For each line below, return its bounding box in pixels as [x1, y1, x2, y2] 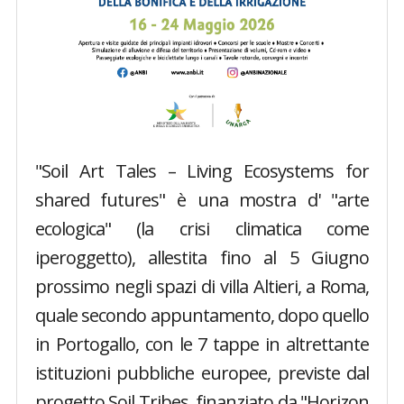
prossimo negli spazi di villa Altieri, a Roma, [34, 274, 370, 299]
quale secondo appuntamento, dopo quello [34, 303, 370, 328]
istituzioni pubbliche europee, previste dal [34, 361, 370, 386]
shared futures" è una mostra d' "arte [34, 188, 370, 213]
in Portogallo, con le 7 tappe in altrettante [34, 332, 370, 357]
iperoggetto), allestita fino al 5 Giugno [34, 245, 370, 271]
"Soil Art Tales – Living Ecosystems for [34, 159, 370, 184]
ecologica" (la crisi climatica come [34, 216, 370, 242]
